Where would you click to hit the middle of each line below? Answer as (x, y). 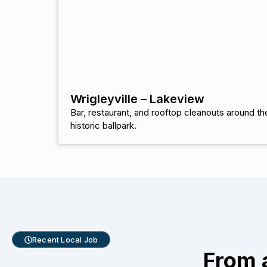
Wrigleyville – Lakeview (137, 99)
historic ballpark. (103, 126)
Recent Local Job (65, 240)
